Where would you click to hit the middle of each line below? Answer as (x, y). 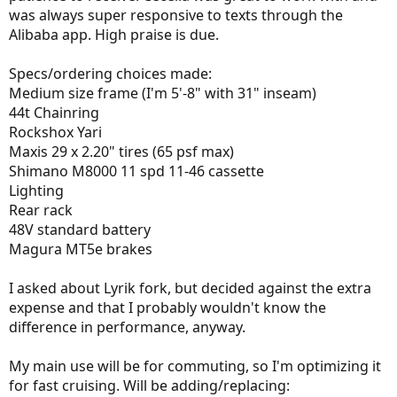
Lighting (36, 191)
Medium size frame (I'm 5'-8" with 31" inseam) (163, 93)
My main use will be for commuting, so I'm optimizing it (195, 366)
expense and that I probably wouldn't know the (167, 307)
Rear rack (41, 210)
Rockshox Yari (55, 132)
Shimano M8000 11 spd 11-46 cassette (136, 171)
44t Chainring (54, 113)
